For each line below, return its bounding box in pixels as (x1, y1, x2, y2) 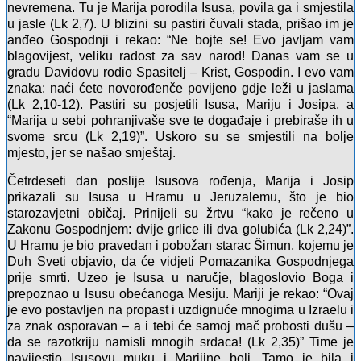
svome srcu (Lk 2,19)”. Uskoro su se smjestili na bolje (7, 130, 354, 144)
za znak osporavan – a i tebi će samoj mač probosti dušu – (7, 319, 354, 334)
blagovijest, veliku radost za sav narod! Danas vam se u (7, 49, 354, 64)
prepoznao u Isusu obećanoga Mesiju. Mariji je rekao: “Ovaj (7, 287, 354, 301)
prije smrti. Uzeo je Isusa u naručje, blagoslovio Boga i (7, 271, 354, 285)
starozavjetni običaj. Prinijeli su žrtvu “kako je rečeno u (7, 206, 354, 221)
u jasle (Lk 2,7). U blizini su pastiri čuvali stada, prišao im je (7, 17, 354, 31)
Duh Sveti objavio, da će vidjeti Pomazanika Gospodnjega (7, 255, 354, 269)
